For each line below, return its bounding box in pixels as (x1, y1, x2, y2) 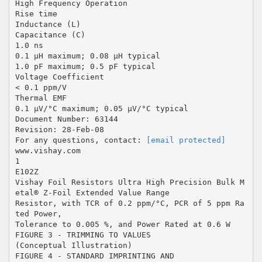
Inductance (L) (15, 19, 81, 29)
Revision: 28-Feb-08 (15, 125, 104, 134)
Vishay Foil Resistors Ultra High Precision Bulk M (15, 177, 244, 187)
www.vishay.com (15, 146, 81, 155)
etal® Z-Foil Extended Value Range (15, 188, 170, 197)
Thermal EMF (15, 93, 67, 102)
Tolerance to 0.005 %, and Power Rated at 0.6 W (15, 219, 230, 229)
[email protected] (146, 135, 226, 144)
